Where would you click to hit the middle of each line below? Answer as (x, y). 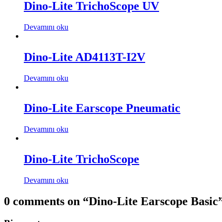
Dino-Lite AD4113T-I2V (84, 57)
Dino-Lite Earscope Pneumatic (102, 108)
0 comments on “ (46, 201)
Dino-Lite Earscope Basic (153, 201)
